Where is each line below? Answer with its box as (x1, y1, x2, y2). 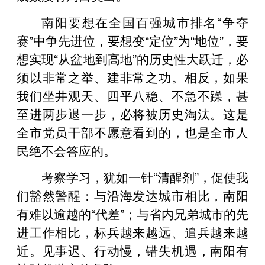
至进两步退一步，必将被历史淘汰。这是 (17, 104, 248, 122)
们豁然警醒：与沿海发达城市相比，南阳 (17, 186, 248, 204)
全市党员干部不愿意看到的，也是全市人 (17, 122, 248, 141)
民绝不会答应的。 (17, 141, 116, 159)
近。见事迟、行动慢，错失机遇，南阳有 (17, 241, 248, 259)
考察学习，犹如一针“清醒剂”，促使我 (41, 167, 248, 186)
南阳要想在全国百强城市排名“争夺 (41, 12, 248, 31)
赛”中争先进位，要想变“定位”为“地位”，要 (17, 31, 248, 49)
